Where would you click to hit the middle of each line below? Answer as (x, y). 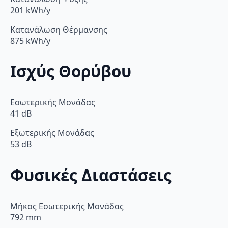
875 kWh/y (30, 40)
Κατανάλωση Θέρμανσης (59, 29)
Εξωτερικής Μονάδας (52, 133)
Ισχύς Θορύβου (71, 72)
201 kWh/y (30, 10)
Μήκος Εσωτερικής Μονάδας (67, 206)
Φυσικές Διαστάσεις (91, 175)
